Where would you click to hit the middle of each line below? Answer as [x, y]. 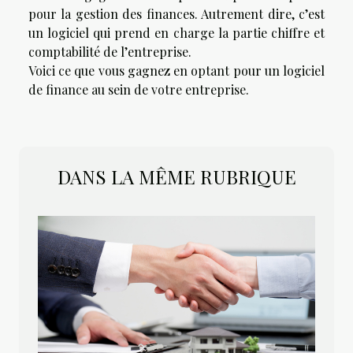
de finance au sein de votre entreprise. [139, 89]
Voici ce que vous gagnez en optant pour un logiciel [176, 70]
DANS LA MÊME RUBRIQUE [176, 176]
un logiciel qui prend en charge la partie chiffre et [176, 32]
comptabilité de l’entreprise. [111, 51]
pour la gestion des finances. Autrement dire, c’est [176, 13]
